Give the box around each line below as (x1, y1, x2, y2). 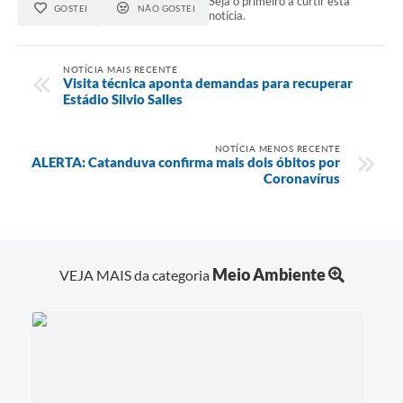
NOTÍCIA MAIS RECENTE (63, 63, 177, 75)
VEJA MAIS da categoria (58, 265, 212, 283)
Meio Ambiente (211, 264, 326, 284)
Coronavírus (264, 169, 340, 186)
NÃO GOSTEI (137, 3, 196, 14)
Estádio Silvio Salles (63, 90, 183, 107)
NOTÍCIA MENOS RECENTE (214, 142, 340, 154)
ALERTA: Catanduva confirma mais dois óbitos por (31, 153, 340, 170)
